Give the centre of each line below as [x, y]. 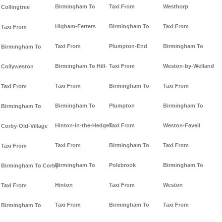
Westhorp [176, 7]
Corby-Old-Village [24, 126]
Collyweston [17, 67]
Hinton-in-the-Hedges [83, 126]
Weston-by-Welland [189, 66]
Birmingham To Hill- [81, 66]
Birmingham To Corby [30, 166]
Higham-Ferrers [75, 27]
